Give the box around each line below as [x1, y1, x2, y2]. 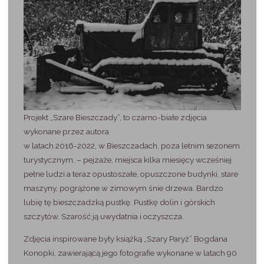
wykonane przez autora [23, 127, 109, 137]
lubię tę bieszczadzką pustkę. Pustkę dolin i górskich [23, 197, 215, 207]
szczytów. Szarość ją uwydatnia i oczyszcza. [23, 212, 184, 222]
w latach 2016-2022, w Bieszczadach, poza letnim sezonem [23, 141, 240, 151]
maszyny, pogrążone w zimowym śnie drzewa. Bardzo [23, 183, 223, 193]
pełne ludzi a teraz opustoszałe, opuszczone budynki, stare [23, 169, 238, 179]
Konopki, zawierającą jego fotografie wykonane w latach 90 [23, 247, 237, 258]
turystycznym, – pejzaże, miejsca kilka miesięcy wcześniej [23, 155, 232, 165]
